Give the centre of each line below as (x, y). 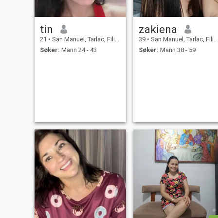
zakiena (158, 29)
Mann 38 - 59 (177, 50)
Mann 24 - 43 (78, 50)
